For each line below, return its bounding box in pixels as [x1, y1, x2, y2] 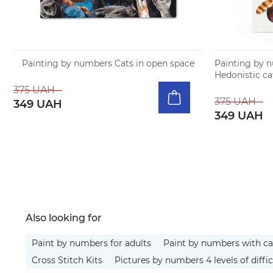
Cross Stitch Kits [32, 254, 102, 266]
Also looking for [26, 212, 102, 224]
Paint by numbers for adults [32, 237, 151, 249]
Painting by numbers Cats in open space [21, 58, 194, 69]
